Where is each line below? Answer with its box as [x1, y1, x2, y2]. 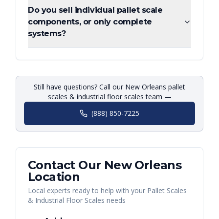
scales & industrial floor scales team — [47, 92, 172, 102]
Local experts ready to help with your [28, 186, 147, 196]
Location [28, 170, 80, 184]
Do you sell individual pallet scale [28, 5, 163, 15]
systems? [28, 29, 66, 39]
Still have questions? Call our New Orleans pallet [34, 82, 185, 92]
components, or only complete [28, 17, 152, 27]
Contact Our [28, 158, 104, 173]
